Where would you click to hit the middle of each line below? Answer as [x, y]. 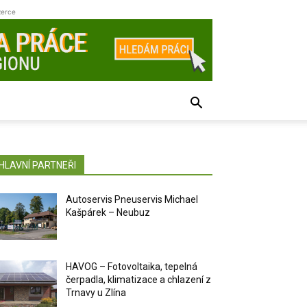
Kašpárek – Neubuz [108, 212]
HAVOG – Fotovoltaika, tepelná [132, 267]
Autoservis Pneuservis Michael [132, 199]
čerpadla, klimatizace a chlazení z [139, 280]
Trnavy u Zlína [96, 293]
